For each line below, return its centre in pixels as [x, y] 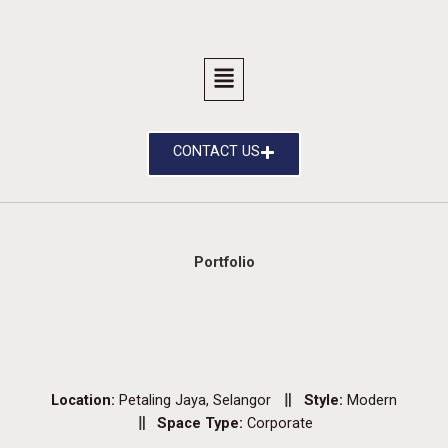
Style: [325, 400]
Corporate [280, 423]
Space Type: [202, 423]
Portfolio [224, 261]
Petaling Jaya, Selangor [195, 400]
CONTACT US [217, 152]
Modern [371, 400]
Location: [85, 400]
